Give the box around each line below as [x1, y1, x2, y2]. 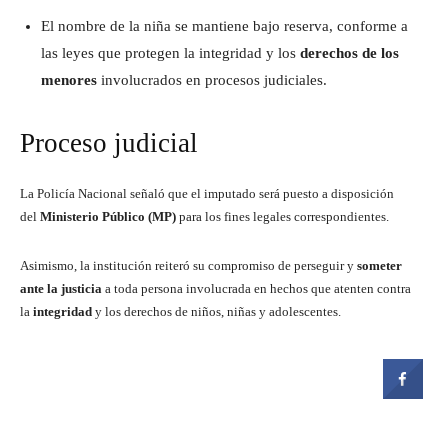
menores [41, 72, 101, 89]
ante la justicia [20, 281, 105, 297]
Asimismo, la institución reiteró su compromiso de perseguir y [20, 258, 354, 274]
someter [354, 258, 402, 274]
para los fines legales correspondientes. [176, 209, 389, 225]
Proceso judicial [20, 128, 198, 159]
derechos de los [296, 45, 399, 62]
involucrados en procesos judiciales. [101, 72, 327, 89]
